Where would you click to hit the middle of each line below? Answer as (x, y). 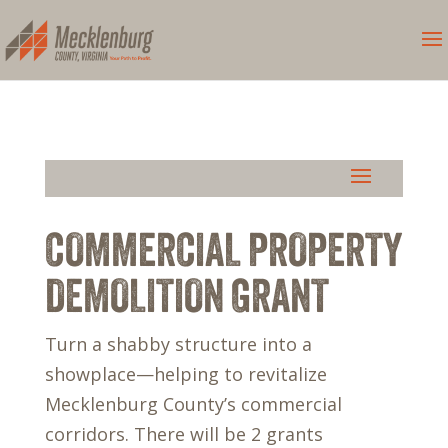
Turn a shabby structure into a (178, 344)
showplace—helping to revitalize (185, 374)
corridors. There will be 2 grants (183, 434)
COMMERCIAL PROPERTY (223, 249)
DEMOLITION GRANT (186, 295)
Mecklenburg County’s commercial (193, 404)
